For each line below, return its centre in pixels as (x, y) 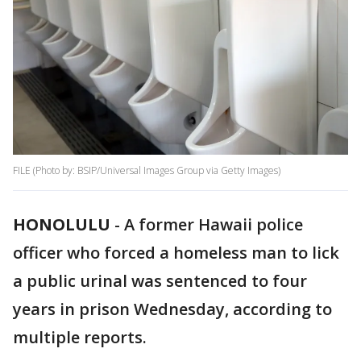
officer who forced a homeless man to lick (176, 253)
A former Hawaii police (214, 225)
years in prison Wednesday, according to (172, 309)
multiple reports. (80, 338)
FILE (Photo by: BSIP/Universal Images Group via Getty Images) (147, 171)
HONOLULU (62, 225)
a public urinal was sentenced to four (160, 281)
